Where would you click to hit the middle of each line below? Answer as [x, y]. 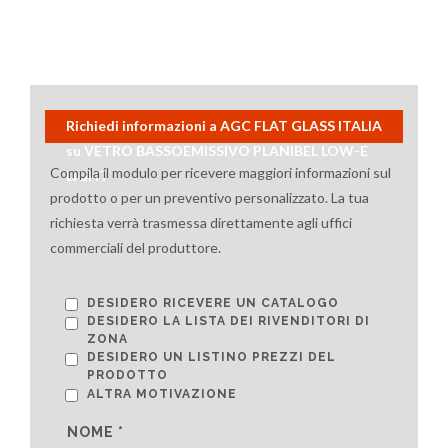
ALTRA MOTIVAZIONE [162, 393]
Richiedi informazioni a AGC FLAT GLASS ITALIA [224, 125]
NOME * [95, 431]
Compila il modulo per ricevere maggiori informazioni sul [220, 173]
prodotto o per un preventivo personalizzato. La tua [209, 198]
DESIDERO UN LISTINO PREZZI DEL [211, 356]
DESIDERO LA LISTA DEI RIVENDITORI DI [228, 320]
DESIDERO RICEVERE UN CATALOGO [213, 302]
